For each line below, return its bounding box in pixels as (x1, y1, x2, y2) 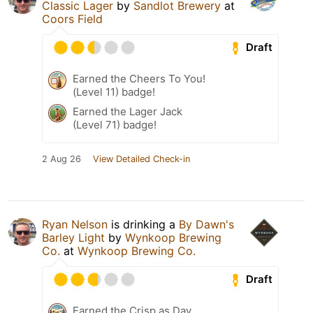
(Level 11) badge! (73, 85, 155, 99)
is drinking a (108, 217, 179, 231)
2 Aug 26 (42, 153, 81, 164)
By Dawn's (179, 217, 234, 231)
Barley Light (42, 230, 105, 245)
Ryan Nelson (42, 217, 108, 231)
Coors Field (42, 11, 103, 26)
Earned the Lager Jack (73, 104, 182, 118)
